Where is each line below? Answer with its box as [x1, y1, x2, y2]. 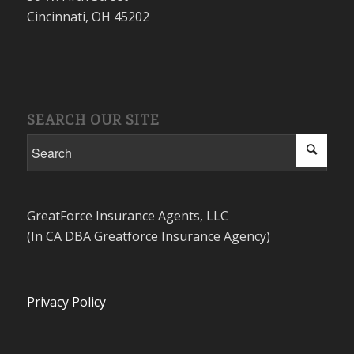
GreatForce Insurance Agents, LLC [26, 207, 228, 225]
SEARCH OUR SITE [26, 111, 160, 129]
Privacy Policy [26, 293, 106, 311]
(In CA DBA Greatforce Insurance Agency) [26, 228, 270, 246]
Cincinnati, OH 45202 [26, 8, 149, 26]
